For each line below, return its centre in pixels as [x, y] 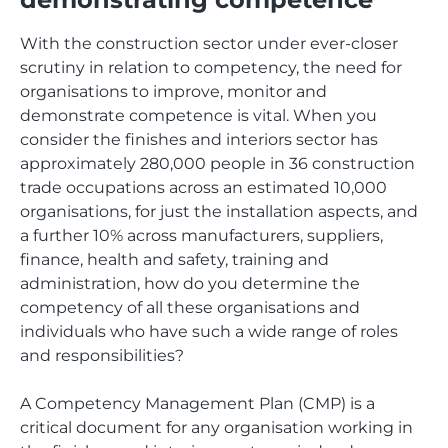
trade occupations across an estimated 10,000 [203, 187]
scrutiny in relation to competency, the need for [211, 67]
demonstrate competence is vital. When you [198, 115]
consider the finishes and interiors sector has [199, 139]
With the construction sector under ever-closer [209, 43]
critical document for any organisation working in [216, 427]
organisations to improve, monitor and [173, 91]
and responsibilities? [102, 355]
